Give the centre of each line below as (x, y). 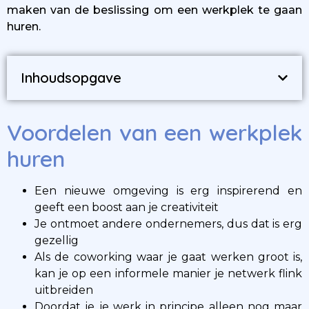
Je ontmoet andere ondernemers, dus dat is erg (168, 224)
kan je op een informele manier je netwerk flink (168, 273)
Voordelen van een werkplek (154, 132)
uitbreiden (64, 290)
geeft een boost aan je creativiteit (128, 207)
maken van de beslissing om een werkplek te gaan (154, 10)
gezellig (57, 240)
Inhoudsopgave (71, 78)
